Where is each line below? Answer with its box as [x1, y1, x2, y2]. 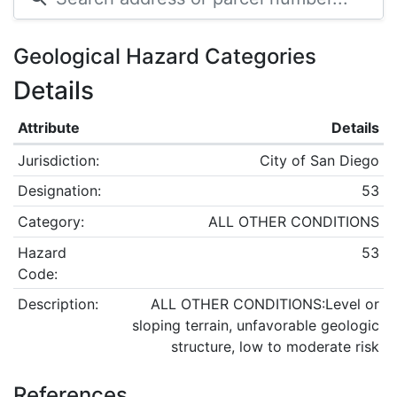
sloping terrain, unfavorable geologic [132, 316, 380, 335]
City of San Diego [260, 151, 380, 169]
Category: [17, 212, 84, 230]
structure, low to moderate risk [171, 338, 380, 356]
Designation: [17, 182, 101, 200]
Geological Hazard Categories [13, 43, 316, 69]
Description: [17, 295, 98, 314]
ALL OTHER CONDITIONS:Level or [151, 295, 380, 314]
